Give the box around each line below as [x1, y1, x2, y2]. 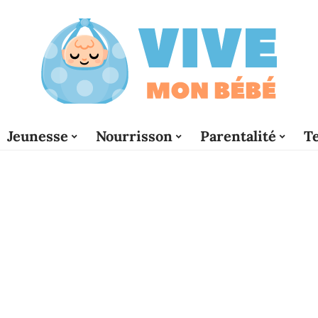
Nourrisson [96, 127, 172, 145]
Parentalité [200, 127, 276, 145]
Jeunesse [7, 127, 68, 145]
